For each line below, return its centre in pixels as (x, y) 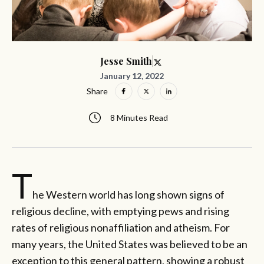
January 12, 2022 (132, 75)
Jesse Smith (126, 61)
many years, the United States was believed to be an (130, 244)
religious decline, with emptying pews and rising (121, 211)
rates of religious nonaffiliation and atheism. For (121, 227)
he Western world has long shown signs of (128, 194)
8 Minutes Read (139, 118)
